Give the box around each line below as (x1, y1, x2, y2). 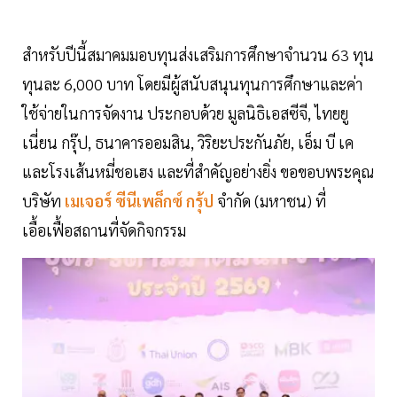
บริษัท (22, 190, 61, 211)
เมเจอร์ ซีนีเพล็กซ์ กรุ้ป (61, 190, 217, 211)
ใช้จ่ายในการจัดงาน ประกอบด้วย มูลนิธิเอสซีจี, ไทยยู (22, 102, 348, 123)
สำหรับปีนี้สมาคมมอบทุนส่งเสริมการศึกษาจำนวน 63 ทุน (22, 43, 374, 65)
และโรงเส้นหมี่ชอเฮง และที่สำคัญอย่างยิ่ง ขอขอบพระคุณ (22, 160, 374, 182)
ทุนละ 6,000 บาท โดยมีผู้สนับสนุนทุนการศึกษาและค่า (22, 73, 362, 94)
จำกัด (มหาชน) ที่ (217, 190, 326, 211)
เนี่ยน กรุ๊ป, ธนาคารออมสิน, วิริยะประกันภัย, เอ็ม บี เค (22, 131, 354, 152)
